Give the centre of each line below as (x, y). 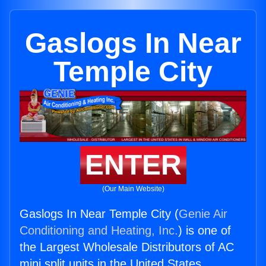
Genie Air (203, 214)
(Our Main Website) (133, 189)
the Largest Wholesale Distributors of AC (127, 247)
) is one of (205, 231)
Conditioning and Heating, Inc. (99, 231)
